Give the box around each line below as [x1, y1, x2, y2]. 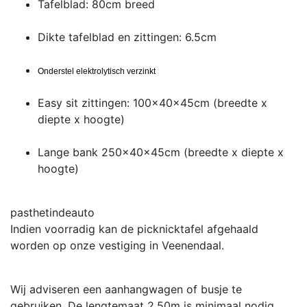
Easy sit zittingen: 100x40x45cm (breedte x [38, 95, 267, 110]
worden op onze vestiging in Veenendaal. [10, 238, 224, 252]
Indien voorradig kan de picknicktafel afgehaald [10, 221, 258, 236]
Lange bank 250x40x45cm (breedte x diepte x [38, 145, 284, 159]
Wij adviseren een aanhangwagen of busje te [10, 282, 242, 296]
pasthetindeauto [10, 205, 95, 219]
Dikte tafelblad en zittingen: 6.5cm [38, 29, 217, 44]
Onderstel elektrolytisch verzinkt [38, 66, 156, 76]
